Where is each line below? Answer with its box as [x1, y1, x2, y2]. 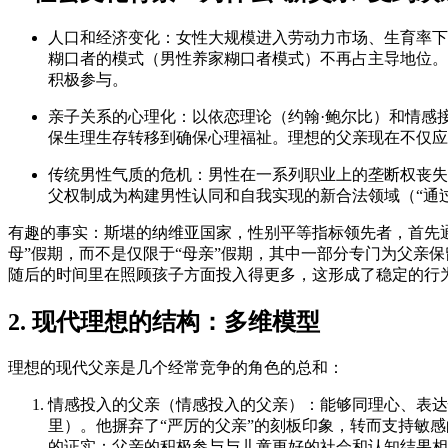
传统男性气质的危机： [48, 166, 208, 184]
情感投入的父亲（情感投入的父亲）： [48, 396, 320, 414]
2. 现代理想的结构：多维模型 [8, 309, 320, 336]
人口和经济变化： [48, 29, 176, 47]
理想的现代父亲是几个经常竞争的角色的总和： [8, 359, 344, 377]
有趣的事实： [8, 224, 104, 242]
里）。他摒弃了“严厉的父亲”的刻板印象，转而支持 [48, 417, 414, 435]
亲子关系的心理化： [48, 108, 192, 126]
